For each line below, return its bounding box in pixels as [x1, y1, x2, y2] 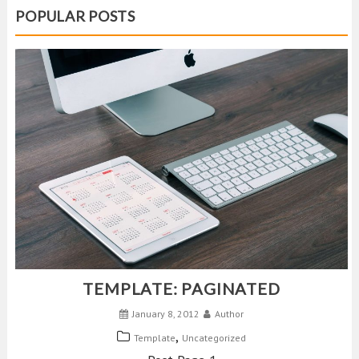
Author [215, 308, 244, 321]
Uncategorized [182, 332, 246, 345]
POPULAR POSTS [15, 7, 135, 26]
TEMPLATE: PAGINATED [83, 279, 280, 299]
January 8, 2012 [132, 308, 200, 321]
